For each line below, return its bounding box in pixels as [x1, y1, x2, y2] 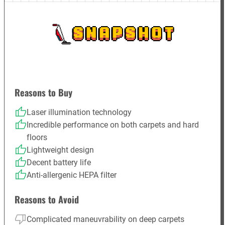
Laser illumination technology [27, 107, 132, 118]
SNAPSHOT [73, 27, 176, 42]
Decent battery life [27, 158, 91, 168]
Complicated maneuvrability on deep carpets [27, 214, 185, 224]
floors [27, 133, 48, 143]
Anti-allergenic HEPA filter [27, 170, 117, 180]
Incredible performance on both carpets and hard [27, 120, 199, 130]
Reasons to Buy [15, 85, 73, 99]
